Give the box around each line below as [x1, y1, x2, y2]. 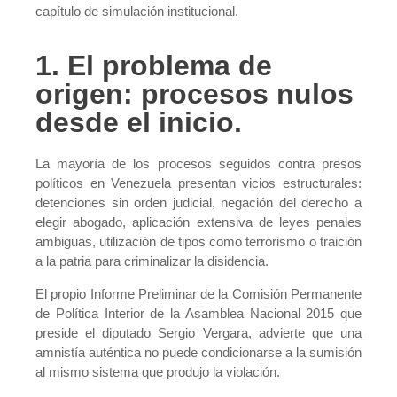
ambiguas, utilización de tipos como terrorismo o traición [35, 234, 362, 250]
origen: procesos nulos [35, 78, 354, 111]
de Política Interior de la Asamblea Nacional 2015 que [35, 305, 362, 321]
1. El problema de [35, 50, 272, 82]
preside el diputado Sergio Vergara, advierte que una [35, 324, 362, 340]
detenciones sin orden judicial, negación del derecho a [35, 195, 362, 211]
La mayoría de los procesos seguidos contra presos [35, 156, 362, 172]
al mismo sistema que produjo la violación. [35, 363, 280, 379]
